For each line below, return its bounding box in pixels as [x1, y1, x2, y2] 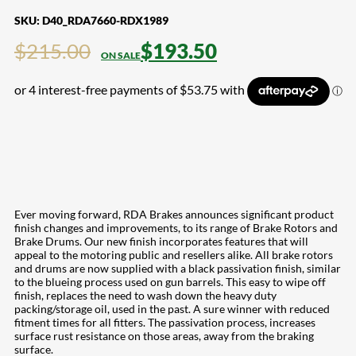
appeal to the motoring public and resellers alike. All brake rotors [14, 247, 333, 261]
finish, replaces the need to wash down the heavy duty [14, 288, 277, 302]
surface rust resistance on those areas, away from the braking [14, 328, 314, 342]
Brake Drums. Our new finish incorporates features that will [14, 234, 308, 248]
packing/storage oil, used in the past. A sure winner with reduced [14, 301, 330, 315]
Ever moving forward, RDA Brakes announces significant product [14, 207, 334, 221]
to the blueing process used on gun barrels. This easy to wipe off [14, 274, 326, 288]
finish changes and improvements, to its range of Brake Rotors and [14, 220, 338, 234]
